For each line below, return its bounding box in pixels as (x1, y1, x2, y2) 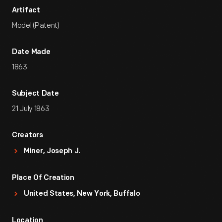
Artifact (12, 7, 40, 14)
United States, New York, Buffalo (24, 190, 140, 198)
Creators (12, 132, 43, 139)
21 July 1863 (12, 104, 50, 113)
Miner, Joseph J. (24, 148, 81, 155)
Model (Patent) (12, 21, 59, 30)
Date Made (12, 49, 51, 56)
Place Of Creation (12, 174, 74, 182)
